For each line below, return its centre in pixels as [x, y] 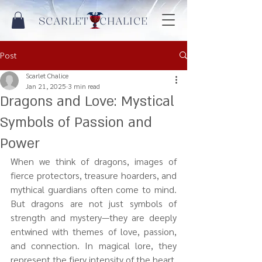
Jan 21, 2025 [46, 86]
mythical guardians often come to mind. [94, 189]
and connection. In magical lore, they [94, 245]
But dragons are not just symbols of [94, 203]
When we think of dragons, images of [94, 161]
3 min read [84, 86]
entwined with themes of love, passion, [94, 231]
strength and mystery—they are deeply [94, 217]
